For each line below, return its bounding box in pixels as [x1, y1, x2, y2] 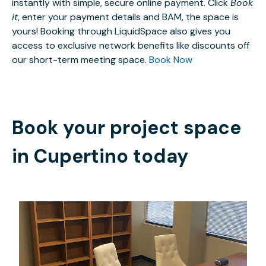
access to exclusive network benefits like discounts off [12, 39, 249, 52]
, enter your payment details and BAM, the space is [18, 11, 239, 24]
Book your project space [12, 115, 241, 141]
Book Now [149, 53, 192, 66]
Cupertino [34, 144, 128, 169]
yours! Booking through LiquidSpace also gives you [12, 25, 230, 38]
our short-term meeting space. [12, 53, 149, 66]
